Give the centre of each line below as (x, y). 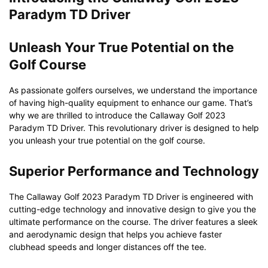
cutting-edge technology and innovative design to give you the (133, 209)
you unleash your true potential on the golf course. (107, 140)
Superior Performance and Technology (134, 171)
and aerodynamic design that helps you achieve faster (115, 234)
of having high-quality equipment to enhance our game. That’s (131, 102)
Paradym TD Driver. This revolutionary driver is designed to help (134, 127)
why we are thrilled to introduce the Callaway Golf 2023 (117, 115)
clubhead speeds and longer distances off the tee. (108, 246)
